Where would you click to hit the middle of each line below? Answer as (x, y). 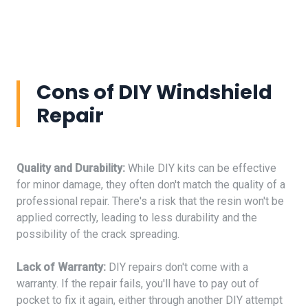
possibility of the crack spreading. (98, 234)
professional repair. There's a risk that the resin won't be (150, 201)
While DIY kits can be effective (201, 168)
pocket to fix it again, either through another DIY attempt (150, 300)
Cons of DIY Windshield (154, 92)
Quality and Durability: (71, 168)
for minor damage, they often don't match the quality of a (151, 184)
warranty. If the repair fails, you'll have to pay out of (138, 283)
